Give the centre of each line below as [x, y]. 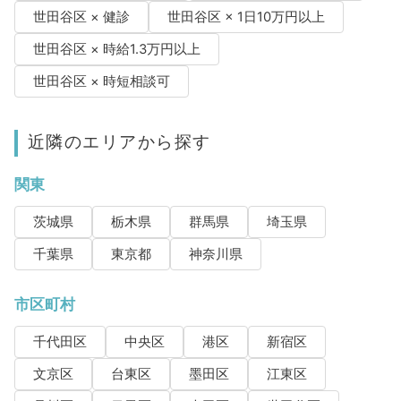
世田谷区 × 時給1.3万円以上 [116, 50]
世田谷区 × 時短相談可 [101, 82]
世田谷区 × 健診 [81, 17]
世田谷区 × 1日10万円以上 [246, 17]
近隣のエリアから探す [119, 142]
